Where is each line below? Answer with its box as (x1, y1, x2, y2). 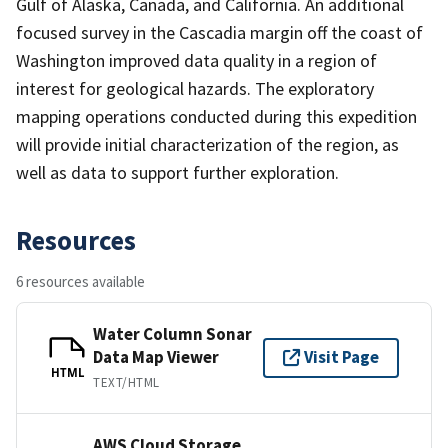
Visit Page (304, 346, 379, 369)
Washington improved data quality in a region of (16, 48, 377, 72)
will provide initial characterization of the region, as (16, 132, 399, 156)
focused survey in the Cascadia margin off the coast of (16, 20, 423, 44)
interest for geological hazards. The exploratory (16, 76, 374, 100)
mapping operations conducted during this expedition (16, 104, 417, 128)
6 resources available (16, 271, 145, 291)
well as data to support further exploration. (16, 160, 339, 184)
